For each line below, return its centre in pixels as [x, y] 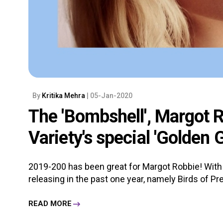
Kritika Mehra [64, 95]
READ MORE [50, 204]
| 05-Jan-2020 [110, 95]
